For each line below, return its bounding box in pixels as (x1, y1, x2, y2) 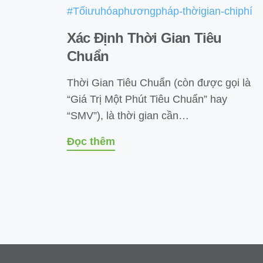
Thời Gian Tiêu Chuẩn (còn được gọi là (67, 76, 251, 89)
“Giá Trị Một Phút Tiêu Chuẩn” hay (67, 93, 227, 105)
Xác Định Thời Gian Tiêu (67, 29, 222, 46)
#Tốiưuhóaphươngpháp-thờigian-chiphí (67, 5, 252, 17)
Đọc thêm (67, 135, 115, 147)
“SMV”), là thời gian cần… (67, 109, 189, 122)
